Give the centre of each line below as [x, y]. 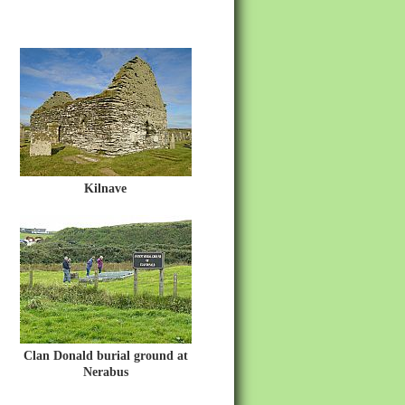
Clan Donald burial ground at [105, 356]
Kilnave [105, 188]
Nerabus [105, 372]
